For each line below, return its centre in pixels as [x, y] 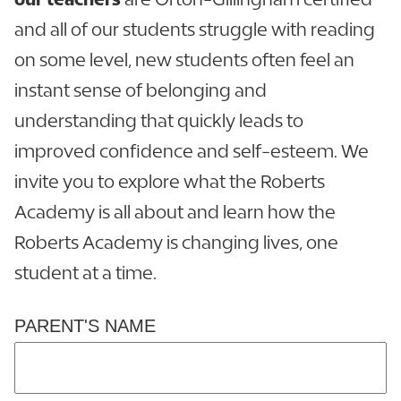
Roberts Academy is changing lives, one [176, 242]
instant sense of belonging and [141, 90]
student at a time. [85, 273]
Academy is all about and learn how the [175, 212]
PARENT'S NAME [85, 326]
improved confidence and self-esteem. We [192, 151]
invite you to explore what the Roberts [170, 181]
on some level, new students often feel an [184, 60]
